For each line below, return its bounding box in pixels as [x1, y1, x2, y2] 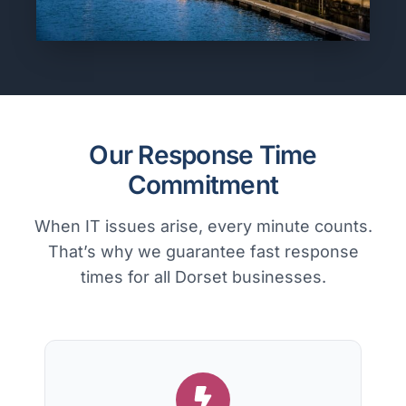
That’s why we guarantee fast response [47, 242, 359, 262]
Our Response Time [89, 140, 317, 171]
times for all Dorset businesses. [80, 267, 326, 287]
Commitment [127, 169, 279, 201]
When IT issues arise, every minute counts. [34, 217, 372, 237]
